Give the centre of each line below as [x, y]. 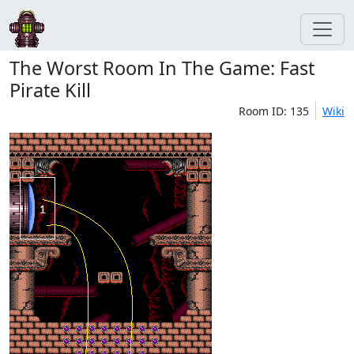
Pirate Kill [50, 90]
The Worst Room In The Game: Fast [162, 68]
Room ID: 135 [274, 111]
